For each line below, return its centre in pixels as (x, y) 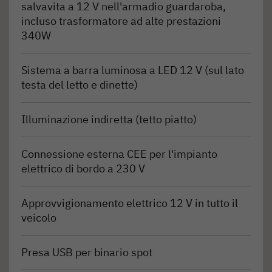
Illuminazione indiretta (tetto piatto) (109, 119)
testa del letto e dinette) (80, 84)
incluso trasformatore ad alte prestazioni (121, 21)
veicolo (39, 217)
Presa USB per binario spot (87, 252)
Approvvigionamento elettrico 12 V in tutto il (130, 203)
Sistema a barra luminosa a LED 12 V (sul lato (133, 70)
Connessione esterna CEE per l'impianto (119, 154)
